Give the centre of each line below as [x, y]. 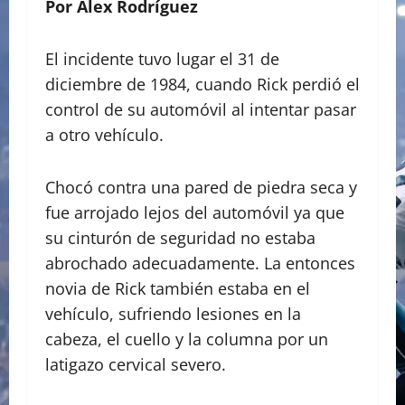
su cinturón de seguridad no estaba [180, 238]
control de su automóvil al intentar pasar [201, 110]
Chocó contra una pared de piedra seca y [201, 188]
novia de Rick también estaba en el [178, 289]
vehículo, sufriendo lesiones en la [173, 314]
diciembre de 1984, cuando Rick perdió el [202, 85]
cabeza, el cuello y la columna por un [187, 339]
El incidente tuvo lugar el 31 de [162, 59]
